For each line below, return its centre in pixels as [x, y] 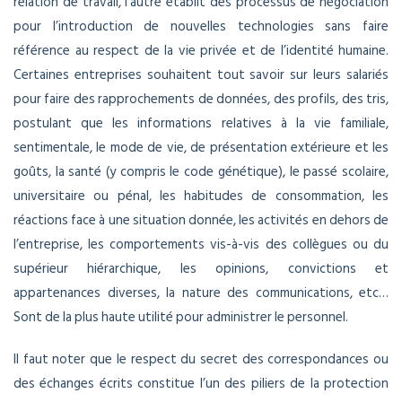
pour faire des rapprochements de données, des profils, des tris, [201, 100]
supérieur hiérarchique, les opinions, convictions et [201, 269]
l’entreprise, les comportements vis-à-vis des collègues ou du [201, 245]
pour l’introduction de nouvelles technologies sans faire [201, 27]
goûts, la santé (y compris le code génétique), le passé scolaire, [201, 172]
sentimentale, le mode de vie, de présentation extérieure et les [201, 148]
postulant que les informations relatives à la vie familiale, [201, 124]
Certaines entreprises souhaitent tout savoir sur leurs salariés [201, 75]
